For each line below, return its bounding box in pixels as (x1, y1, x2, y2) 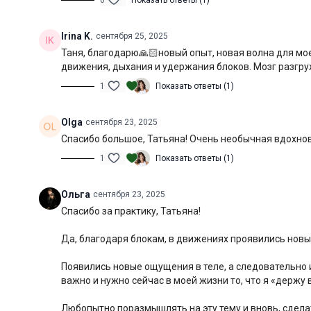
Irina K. (61, 31, 93, 42)
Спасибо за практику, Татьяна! (61, 205, 203, 217)
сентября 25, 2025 (96, 31, 168, 41)
